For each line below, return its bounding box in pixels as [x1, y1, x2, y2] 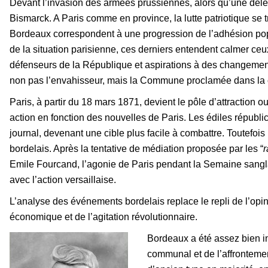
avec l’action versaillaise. [10, 174, 116, 185]
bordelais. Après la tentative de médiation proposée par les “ [10, 143, 263, 154]
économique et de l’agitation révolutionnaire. [10, 211, 197, 222]
